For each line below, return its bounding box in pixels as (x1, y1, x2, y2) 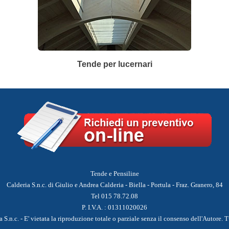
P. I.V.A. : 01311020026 (82, 203, 147, 211)
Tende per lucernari (77, 60, 152, 68)
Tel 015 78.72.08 (91, 192, 138, 200)
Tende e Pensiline (90, 170, 139, 177)
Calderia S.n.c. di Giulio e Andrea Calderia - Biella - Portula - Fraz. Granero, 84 (6, 181, 223, 189)
